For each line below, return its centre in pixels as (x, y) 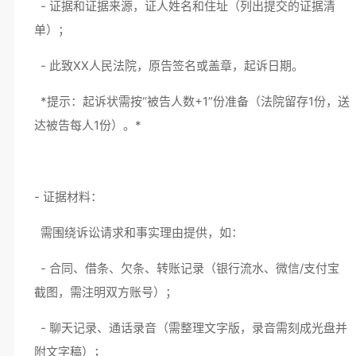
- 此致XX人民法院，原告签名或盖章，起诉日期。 (172, 66)
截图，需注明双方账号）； (108, 292)
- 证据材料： (71, 197)
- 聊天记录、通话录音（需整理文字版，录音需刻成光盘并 (190, 328)
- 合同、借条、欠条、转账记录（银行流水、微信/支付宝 (186, 268)
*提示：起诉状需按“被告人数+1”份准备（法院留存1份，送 (192, 101)
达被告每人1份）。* (87, 125)
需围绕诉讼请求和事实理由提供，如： (141, 232)
